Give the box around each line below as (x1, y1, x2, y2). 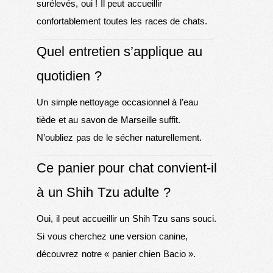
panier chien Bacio (112, 248, 186, 259)
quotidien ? (37, 68, 102, 83)
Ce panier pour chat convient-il (37, 160, 217, 175)
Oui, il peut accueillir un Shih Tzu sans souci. (37, 213, 216, 224)
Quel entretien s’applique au (37, 43, 202, 59)
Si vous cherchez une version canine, (37, 230, 188, 241)
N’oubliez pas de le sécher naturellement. (37, 132, 202, 143)
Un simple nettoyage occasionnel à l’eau (37, 96, 198, 107)
